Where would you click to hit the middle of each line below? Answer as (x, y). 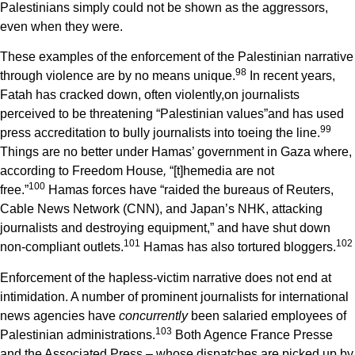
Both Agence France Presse (252, 334)
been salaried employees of (269, 315)
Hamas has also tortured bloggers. (238, 247)
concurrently (155, 315)
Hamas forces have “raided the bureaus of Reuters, (189, 190)
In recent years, (291, 76)
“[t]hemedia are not (220, 171)
